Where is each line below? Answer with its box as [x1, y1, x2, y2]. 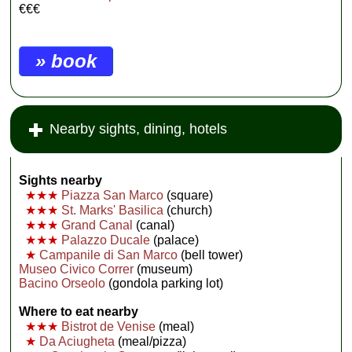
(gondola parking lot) [105, 277, 224, 291]
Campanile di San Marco [39, 248, 178, 262]
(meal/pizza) [115, 335, 187, 349]
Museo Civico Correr [19, 262, 134, 277]
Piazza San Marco [61, 189, 164, 203]
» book [35, 50, 97, 72]
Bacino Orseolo [19, 277, 106, 291]
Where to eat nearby [19, 305, 139, 319]
